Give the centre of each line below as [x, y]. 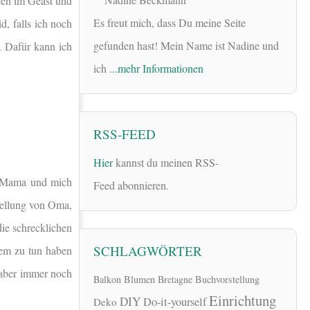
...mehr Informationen [156, 69]
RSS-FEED [125, 134]
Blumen [139, 280]
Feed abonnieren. [131, 185]
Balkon [107, 280]
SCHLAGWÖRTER [148, 250]
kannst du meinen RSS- [166, 162]
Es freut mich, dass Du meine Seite [170, 23]
